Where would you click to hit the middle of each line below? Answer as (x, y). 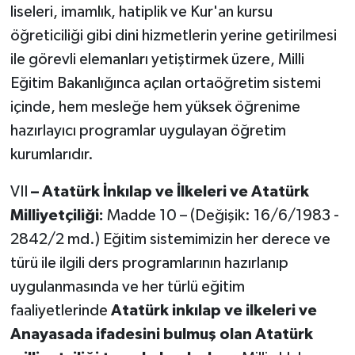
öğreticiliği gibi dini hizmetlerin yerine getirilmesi (173, 36)
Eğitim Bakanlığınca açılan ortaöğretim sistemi (165, 84)
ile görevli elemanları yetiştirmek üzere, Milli (157, 60)
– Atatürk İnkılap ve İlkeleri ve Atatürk (170, 192)
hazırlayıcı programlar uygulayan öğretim (148, 131)
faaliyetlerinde (60, 311)
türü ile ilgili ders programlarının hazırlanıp (149, 263)
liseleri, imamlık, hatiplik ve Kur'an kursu (141, 12)
